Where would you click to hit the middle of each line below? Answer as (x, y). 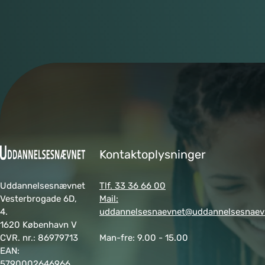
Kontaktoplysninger (153, 154)
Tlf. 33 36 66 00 (132, 186)
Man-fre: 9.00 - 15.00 (144, 238)
